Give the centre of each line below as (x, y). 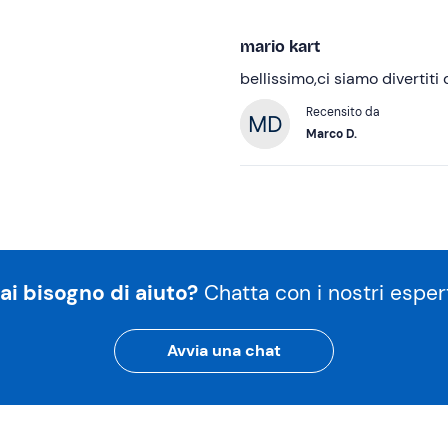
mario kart (280, 47)
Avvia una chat (224, 351)
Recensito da (343, 112)
